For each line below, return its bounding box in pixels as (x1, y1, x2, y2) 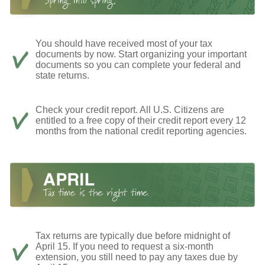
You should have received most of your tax (35, 38, 212, 49)
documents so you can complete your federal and (35, 59, 241, 70)
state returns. (35, 70, 89, 80)
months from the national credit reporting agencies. (35, 125, 247, 136)
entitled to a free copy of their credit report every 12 (35, 115, 246, 125)
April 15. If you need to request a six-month (35, 241, 214, 252)
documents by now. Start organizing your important (35, 49, 247, 59)
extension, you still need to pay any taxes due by (35, 252, 238, 263)
